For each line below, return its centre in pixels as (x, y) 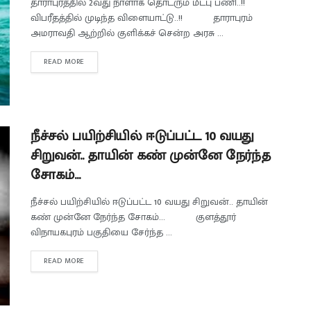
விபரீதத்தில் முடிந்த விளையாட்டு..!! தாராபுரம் (142, 18)
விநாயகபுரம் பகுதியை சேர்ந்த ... (101, 233)
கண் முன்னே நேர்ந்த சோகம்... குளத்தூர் (133, 217)
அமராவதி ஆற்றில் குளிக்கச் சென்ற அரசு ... (127, 33)
